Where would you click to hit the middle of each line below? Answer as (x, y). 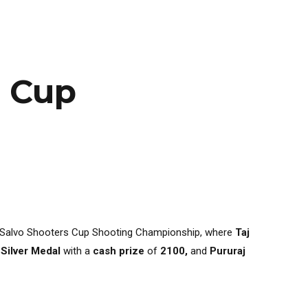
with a (77, 251)
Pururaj (228, 251)
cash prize (119, 251)
